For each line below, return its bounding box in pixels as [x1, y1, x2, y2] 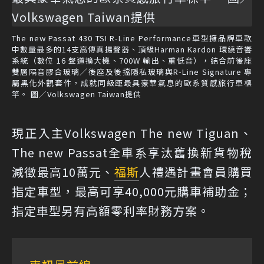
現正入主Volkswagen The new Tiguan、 [12, 124, 252, 141]
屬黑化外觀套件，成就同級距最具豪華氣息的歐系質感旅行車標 [12, 77, 252, 88]
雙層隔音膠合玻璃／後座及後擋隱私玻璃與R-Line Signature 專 [12, 66, 252, 77]
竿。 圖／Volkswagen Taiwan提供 [12, 88, 141, 100]
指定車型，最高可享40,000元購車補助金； [12, 183, 252, 200]
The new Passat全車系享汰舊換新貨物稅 [12, 144, 252, 161]
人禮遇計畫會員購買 [139, 163, 253, 180]
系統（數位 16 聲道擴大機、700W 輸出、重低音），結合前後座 [12, 55, 252, 66]
